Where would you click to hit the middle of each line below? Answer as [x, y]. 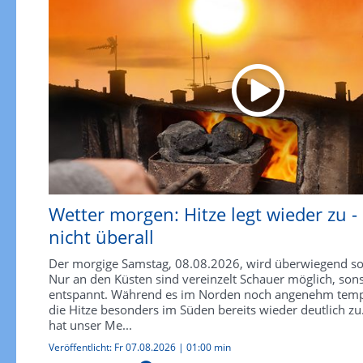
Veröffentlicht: [81, 348]
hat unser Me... [90, 325]
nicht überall [101, 237]
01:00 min [208, 348]
